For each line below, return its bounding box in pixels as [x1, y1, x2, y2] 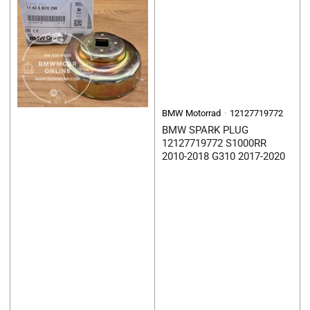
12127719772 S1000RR [162, 137, 266, 150]
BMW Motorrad [162, 108, 221, 119]
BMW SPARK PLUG [162, 124, 248, 137]
